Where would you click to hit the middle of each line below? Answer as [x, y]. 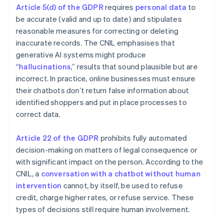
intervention [39, 186]
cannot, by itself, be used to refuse [122, 186]
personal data [161, 7]
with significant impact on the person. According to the [110, 162]
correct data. [38, 114]
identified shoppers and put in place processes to [101, 102]
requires [119, 7]
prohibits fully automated [143, 138]
